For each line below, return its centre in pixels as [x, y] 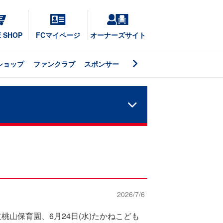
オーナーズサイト [118, 35]
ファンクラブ [54, 64]
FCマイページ [58, 35]
